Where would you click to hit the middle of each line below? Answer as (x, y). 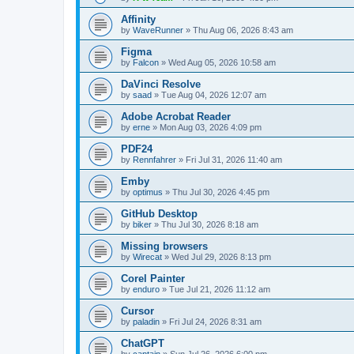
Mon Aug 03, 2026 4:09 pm (211, 127)
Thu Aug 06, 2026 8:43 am (243, 30)
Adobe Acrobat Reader (176, 116)
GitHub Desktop (159, 213)
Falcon (146, 62)
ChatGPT (143, 343)
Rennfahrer (154, 159)
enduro (146, 289)
